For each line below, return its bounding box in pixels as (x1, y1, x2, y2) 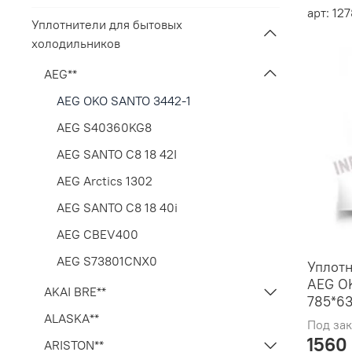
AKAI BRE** (44, 283, 106, 299)
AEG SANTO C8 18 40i (57, 199, 178, 215)
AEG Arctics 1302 (57, 172, 152, 189)
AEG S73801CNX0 (57, 252, 157, 269)
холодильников (31, 35, 120, 52)
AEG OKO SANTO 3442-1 (57, 92, 191, 108)
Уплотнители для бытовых (31, 16, 182, 33)
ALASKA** (44, 310, 99, 326)
